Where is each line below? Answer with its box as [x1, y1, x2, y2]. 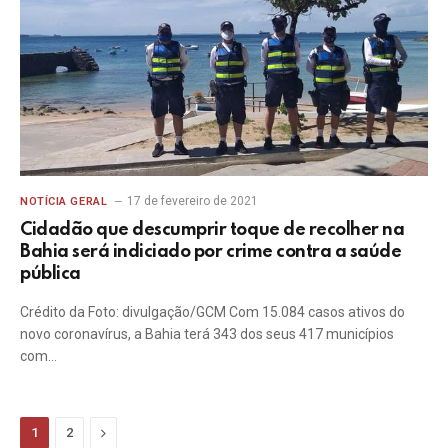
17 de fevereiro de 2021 [127, 194, 259, 208]
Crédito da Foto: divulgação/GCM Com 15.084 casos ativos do [20, 304, 405, 320]
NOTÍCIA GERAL [20, 195, 108, 208]
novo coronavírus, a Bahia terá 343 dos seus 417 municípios [20, 326, 394, 342]
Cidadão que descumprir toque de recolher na [20, 221, 405, 239]
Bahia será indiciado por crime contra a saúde [20, 243, 402, 261]
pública [20, 265, 81, 283]
